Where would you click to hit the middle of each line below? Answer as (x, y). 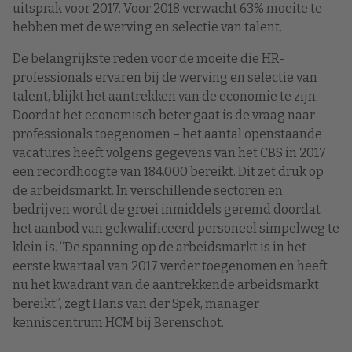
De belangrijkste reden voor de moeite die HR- (149, 58)
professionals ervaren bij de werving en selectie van (165, 77)
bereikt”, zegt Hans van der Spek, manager (136, 303)
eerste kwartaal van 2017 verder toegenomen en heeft (170, 266)
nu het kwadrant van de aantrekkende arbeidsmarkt (166, 284)
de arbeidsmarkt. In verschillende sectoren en (148, 190)
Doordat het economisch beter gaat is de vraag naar (164, 115)
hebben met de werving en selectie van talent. (147, 27)
